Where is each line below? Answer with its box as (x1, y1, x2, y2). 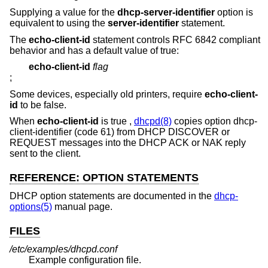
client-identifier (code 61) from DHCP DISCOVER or (10, 127, 230, 138)
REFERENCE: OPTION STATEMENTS (10, 172, 199, 184)
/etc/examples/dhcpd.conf (10, 243, 117, 254)
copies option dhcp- (172, 116, 257, 127)
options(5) (10, 201, 52, 212)
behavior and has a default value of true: (10, 45, 179, 56)
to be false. (18, 99, 66, 110)
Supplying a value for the (10, 7, 117, 17)
